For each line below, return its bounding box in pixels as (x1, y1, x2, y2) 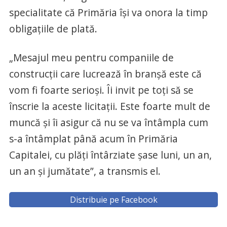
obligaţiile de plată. (9, 22, 97, 36)
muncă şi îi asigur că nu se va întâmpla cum (9, 116, 208, 130)
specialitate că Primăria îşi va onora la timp (9, 6, 208, 20)
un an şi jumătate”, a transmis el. (9, 164, 161, 178)
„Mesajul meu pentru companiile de (9, 51, 174, 65)
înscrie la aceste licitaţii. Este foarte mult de (9, 99, 210, 113)
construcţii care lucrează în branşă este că (9, 67, 202, 81)
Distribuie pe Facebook (69, 194, 158, 206)
